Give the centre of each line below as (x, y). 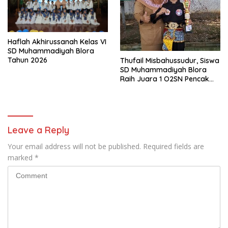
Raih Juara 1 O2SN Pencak (165, 79)
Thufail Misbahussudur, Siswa (170, 60)
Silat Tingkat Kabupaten (161, 88)
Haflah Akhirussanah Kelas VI (57, 41)
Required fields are (174, 146)
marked (21, 157)
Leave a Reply (38, 130)
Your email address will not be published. (74, 146)
